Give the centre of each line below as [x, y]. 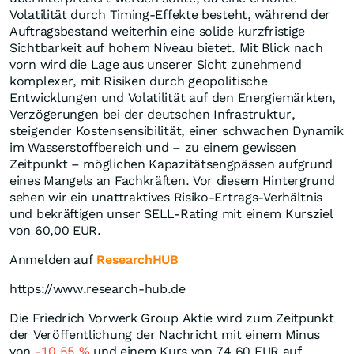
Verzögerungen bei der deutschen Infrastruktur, [153, 115]
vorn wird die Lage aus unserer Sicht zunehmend [156, 65]
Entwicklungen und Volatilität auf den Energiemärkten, [173, 98]
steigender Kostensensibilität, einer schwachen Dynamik [177, 131]
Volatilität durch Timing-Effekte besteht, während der [170, 15]
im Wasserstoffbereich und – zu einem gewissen [153, 148]
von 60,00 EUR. [55, 231]
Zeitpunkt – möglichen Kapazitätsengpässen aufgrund [171, 164]
